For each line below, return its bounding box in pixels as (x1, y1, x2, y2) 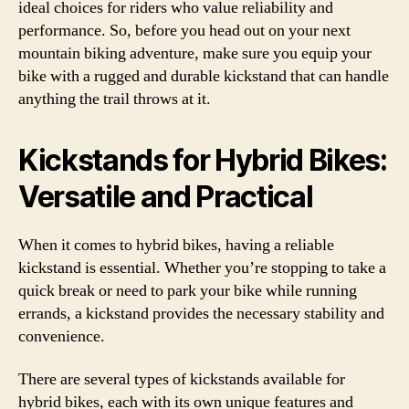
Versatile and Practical (18, 178, 313, 215)
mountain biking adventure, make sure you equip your (18, 42, 372, 64)
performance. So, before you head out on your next (18, 19, 351, 41)
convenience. (18, 325, 105, 347)
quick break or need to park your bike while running (18, 279, 357, 301)
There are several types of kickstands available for (18, 369, 345, 390)
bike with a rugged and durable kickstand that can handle (18, 65, 389, 87)
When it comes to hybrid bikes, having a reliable (18, 234, 334, 256)
